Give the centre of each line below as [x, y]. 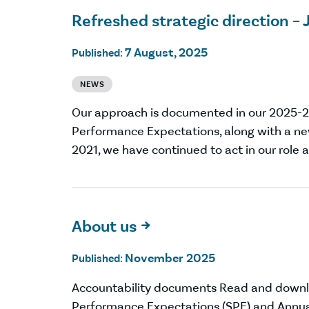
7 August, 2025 [166, 52]
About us [104, 226]
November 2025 [170, 258]
